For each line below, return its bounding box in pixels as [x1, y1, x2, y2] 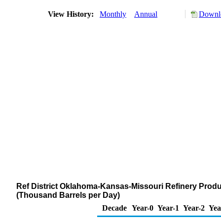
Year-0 [132, 204, 153, 212]
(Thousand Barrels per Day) [16, 191, 120, 199]
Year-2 [183, 204, 205, 212]
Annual [134, 10, 157, 18]
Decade [102, 204, 127, 212]
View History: [46, 10, 98, 18]
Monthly [100, 10, 126, 18]
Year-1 [157, 204, 179, 212]
